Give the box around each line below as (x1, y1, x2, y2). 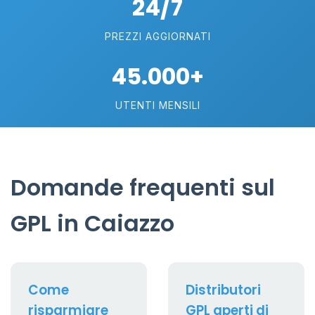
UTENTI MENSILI (115, 99, 200, 111)
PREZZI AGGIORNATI (104, 30, 211, 42)
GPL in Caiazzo (11, 207, 174, 239)
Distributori (186, 281, 261, 300)
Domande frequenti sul (11, 172, 275, 203)
